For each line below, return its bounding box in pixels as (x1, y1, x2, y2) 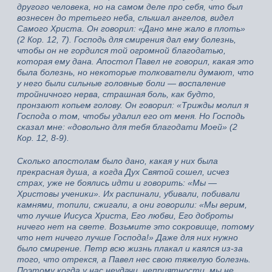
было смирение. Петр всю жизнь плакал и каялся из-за (17, 243, 243, 253)
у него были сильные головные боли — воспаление (17, 78, 226, 88)
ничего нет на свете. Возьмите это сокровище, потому (17, 221, 254, 231)
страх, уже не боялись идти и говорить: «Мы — (17, 177, 217, 188)
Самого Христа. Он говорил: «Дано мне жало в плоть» (17, 23, 245, 33)
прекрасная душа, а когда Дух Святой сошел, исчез (17, 166, 229, 177)
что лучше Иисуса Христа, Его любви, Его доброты (17, 210, 233, 220)
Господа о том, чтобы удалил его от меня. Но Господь (17, 110, 245, 121)
